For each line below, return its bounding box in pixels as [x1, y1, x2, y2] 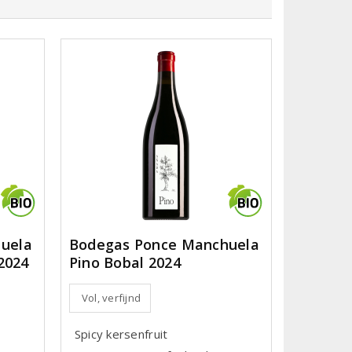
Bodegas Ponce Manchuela [68, 234, 259, 254]
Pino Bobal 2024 [68, 252, 181, 272]
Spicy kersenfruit [74, 325, 168, 342]
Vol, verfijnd [81, 290, 141, 305]
